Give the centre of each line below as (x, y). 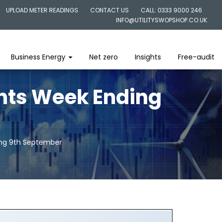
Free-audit (196, 57)
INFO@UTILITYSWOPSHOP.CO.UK (162, 20)
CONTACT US (110, 10)
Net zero (104, 57)
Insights (148, 57)
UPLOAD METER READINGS (42, 10)
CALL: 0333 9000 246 (171, 10)
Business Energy (39, 57)
